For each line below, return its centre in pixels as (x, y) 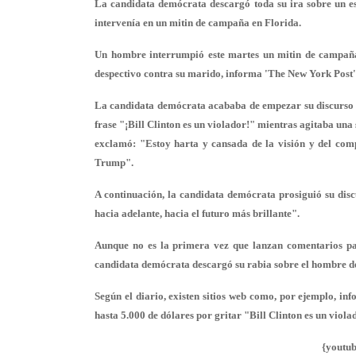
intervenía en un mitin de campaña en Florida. (198, 23)
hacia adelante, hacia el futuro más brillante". (197, 213)
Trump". (114, 163)
